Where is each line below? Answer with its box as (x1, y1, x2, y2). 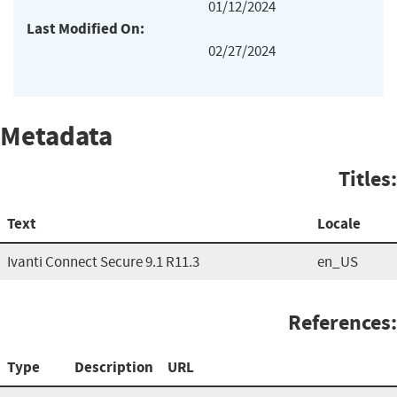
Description (74, 356, 153, 378)
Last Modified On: (27, 18, 144, 39)
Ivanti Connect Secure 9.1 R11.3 (7, 252, 199, 271)
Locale (317, 213, 361, 234)
